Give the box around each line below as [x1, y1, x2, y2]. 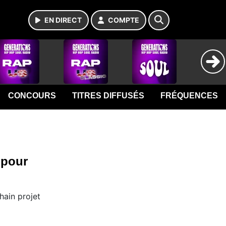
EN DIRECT [44, 16, 82, 24]
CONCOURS [8, 91, 56, 100]
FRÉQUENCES [160, 91, 218, 100]
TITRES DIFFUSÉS [72, 91, 145, 100]
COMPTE [108, 16, 139, 24]
